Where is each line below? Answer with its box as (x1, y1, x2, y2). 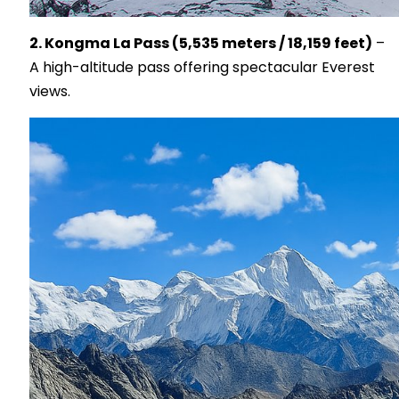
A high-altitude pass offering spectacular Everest (29, 56, 375, 77)
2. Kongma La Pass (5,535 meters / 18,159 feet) (29, 32, 372, 53)
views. (29, 80, 70, 102)
